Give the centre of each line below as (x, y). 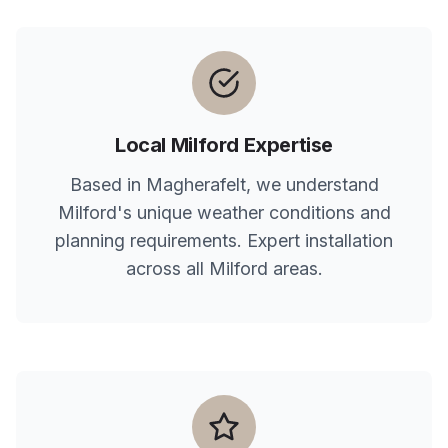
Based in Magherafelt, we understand (224, 184)
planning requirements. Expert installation (224, 240)
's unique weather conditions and (253, 212)
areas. (295, 268)
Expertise (285, 145)
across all (167, 268)
